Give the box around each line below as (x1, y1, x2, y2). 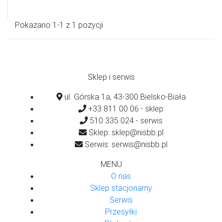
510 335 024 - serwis (87, 115, 163, 125)
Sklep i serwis (87, 72, 135, 82)
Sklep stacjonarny (90, 183, 152, 193)
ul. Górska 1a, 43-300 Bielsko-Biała (62, 92, 186, 102)
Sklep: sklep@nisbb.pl (86, 127, 164, 137)
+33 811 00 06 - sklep (86, 104, 164, 113)
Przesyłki (105, 207, 137, 217)
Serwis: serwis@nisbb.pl (82, 139, 167, 149)
